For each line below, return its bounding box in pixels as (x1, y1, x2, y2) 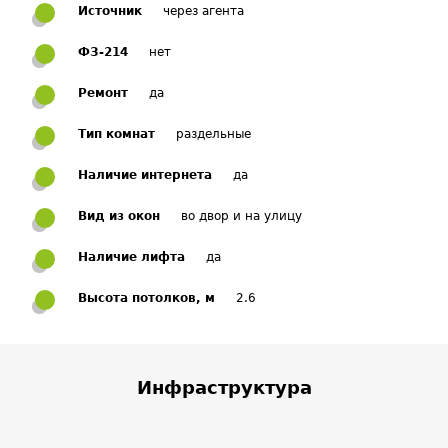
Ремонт (78, 86, 128, 100)
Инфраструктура (136, 377, 312, 398)
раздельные (176, 127, 251, 141)
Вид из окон (78, 209, 160, 223)
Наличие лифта (78, 250, 185, 264)
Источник (78, 4, 142, 18)
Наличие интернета (78, 168, 212, 182)
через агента (163, 4, 244, 18)
